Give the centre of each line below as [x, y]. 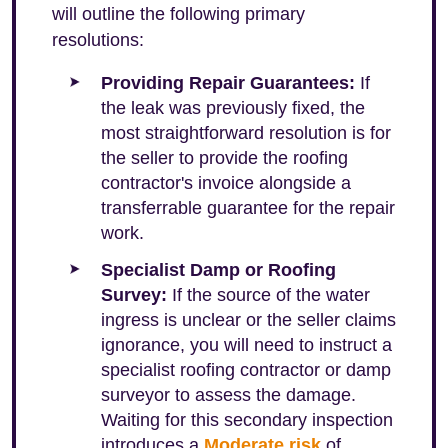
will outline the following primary [178, 14]
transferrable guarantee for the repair [248, 208]
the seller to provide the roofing [224, 158]
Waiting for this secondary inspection [247, 420]
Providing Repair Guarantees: [228, 83]
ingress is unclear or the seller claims [248, 320]
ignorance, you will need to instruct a [246, 345]
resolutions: [98, 40]
